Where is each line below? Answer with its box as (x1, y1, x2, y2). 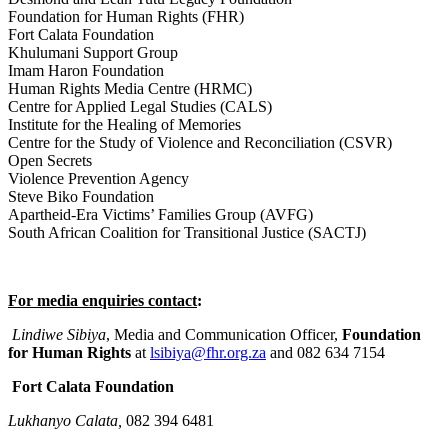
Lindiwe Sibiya (12, 325, 106, 343)
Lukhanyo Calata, (8, 411, 126, 429)
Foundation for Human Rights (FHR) (8, 7, 244, 25)
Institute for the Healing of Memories (8, 115, 241, 133)
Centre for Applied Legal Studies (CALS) (8, 97, 272, 115)
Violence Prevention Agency (8, 169, 189, 187)
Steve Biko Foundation (8, 187, 154, 205)
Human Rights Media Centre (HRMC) (8, 79, 252, 97)
